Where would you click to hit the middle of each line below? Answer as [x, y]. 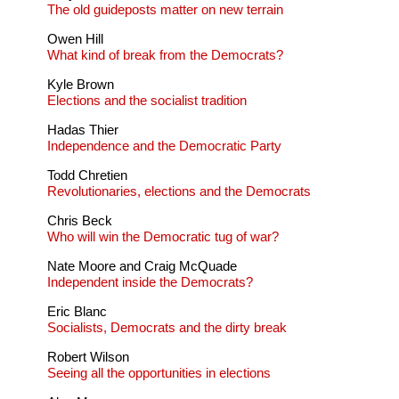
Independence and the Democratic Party [164, 146]
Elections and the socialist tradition [147, 101]
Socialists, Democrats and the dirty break [167, 328]
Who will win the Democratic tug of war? [163, 237]
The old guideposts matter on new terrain [165, 10]
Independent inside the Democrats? [150, 282]
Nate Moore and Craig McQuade [142, 266]
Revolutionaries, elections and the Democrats [179, 191]
